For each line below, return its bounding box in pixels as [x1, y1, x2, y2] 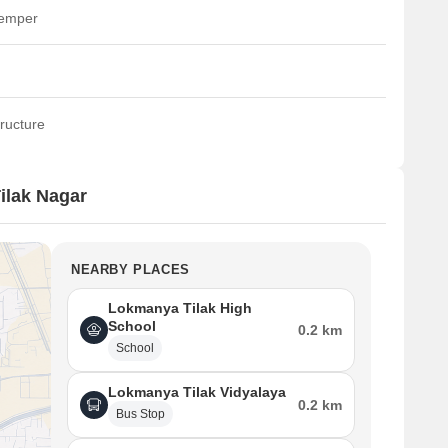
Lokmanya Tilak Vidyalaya [108, 384, 286, 400]
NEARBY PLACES [71, 262, 190, 277]
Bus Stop [116, 407, 165, 421]
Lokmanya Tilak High [108, 300, 252, 316]
